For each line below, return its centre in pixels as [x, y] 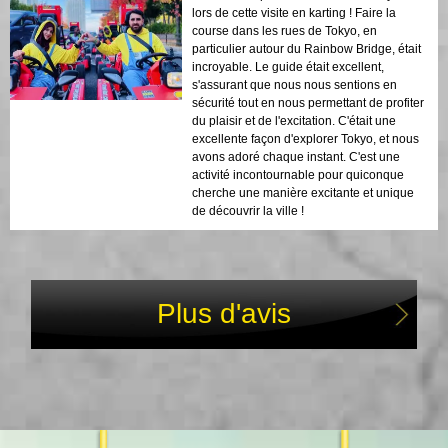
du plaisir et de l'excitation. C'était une [294, 120]
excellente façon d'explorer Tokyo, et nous [305, 138]
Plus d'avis [224, 313]
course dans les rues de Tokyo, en [284, 30]
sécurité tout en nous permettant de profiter [308, 102]
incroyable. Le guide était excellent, [288, 66]
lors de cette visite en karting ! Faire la [294, 12]
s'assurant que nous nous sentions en [294, 84]
